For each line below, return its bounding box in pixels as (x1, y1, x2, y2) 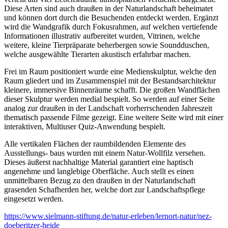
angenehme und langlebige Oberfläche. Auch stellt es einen (4, 167, 194, 176)
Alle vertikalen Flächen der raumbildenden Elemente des (4, 139, 186, 149)
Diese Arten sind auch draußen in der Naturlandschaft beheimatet (4, 4, 213, 13)
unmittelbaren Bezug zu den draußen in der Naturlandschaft (4, 176, 195, 185)
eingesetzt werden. (4, 194, 64, 204)
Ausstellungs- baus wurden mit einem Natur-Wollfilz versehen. (4, 149, 206, 158)
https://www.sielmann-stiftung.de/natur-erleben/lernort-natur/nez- (4, 212, 212, 221)
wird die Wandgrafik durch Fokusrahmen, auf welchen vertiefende (4, 22, 217, 32)
